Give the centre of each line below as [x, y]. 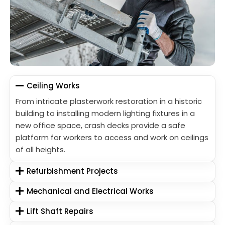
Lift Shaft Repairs [60, 211]
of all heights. [40, 149]
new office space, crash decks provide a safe [100, 125]
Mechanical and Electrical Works [90, 191]
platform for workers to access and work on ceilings [112, 137]
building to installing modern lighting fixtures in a [105, 113]
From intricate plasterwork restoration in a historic [109, 101]
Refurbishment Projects [73, 171]
